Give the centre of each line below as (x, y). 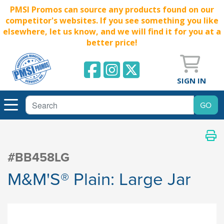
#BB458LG (38, 157)
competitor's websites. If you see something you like (112, 20)
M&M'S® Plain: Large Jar (99, 178)
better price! (112, 42)
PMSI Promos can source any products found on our (112, 9)
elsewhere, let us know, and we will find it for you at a (112, 31)
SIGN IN (191, 80)
